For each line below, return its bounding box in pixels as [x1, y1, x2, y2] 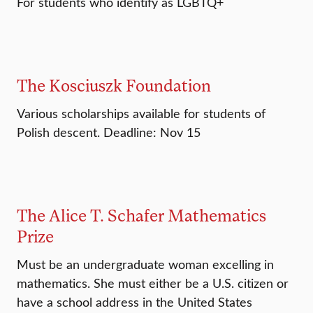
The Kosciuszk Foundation [17, 75, 211, 96]
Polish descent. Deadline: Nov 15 [17, 124, 201, 141]
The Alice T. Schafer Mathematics [17, 205, 266, 226]
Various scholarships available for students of [17, 105, 265, 122]
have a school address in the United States [17, 293, 252, 311]
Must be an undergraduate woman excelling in [17, 256, 274, 273]
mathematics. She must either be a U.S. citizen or [17, 275, 289, 292]
